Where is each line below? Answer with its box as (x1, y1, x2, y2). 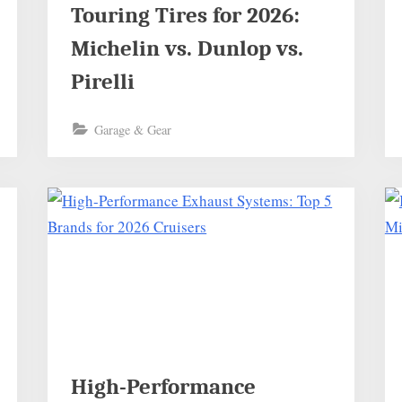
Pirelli (70, 69, 135, 94)
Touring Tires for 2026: (70, 3, 300, 28)
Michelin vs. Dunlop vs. (70, 36, 303, 61)
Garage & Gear (93, 120, 171, 138)
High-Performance (70, 374, 256, 400)
